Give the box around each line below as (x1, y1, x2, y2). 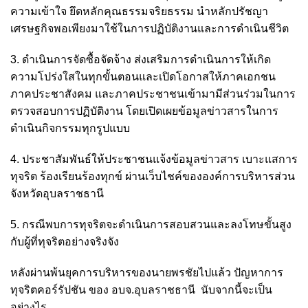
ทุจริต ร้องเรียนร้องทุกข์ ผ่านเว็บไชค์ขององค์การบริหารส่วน (10, 170, 295, 183)
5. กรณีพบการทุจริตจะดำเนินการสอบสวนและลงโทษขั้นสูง (10, 219, 291, 231)
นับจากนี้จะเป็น (201, 284, 272, 296)
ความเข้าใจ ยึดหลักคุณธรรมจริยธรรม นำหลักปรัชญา (10, 5, 268, 18)
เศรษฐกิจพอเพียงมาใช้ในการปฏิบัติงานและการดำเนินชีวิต (10, 23, 289, 35)
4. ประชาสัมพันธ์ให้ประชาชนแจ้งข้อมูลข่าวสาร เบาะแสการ (10, 153, 298, 166)
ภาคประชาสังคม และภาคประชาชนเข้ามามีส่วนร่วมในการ (10, 88, 296, 100)
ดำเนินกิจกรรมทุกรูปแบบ (10, 122, 130, 135)
